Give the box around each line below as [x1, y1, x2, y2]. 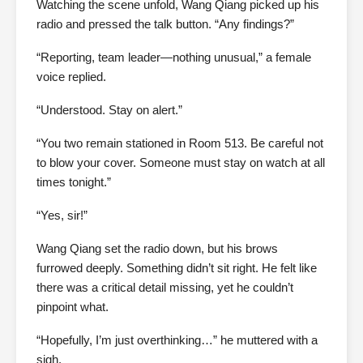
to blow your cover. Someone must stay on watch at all [36, 156, 325, 170]
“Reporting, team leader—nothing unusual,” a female [36, 50, 311, 65]
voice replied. [36, 70, 106, 84]
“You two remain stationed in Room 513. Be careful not [36, 136, 323, 151]
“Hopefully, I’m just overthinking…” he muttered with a [36, 333, 318, 348]
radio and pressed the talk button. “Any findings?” [36, 17, 294, 32]
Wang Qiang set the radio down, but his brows [36, 241, 278, 256]
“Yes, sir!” [36, 208, 88, 223]
